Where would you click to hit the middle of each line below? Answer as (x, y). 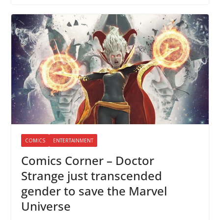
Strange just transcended (91, 175)
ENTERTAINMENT (73, 140)
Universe (46, 206)
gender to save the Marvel (94, 191)
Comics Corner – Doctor (87, 160)
